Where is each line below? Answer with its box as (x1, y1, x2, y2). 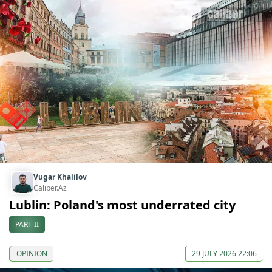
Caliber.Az (33, 182, 67, 193)
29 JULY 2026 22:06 (192, 248, 257, 259)
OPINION (16, 248, 47, 259)
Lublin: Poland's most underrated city (9, 196, 236, 213)
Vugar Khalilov (33, 171, 87, 182)
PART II (15, 219, 39, 229)
